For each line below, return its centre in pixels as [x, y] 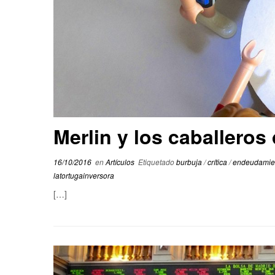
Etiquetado [156, 161]
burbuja [190, 161]
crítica [218, 161]
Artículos [121, 161]
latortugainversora [84, 175]
